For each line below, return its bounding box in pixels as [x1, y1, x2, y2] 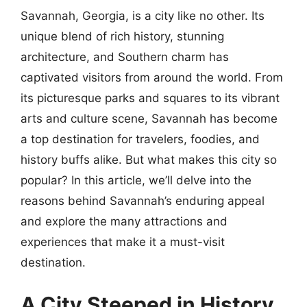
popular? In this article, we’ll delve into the [21, 173, 251, 187]
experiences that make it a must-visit [21, 234, 225, 249]
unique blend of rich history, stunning [21, 29, 224, 43]
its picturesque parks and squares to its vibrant [21, 90, 280, 105]
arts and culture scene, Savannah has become [21, 111, 278, 125]
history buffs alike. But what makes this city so [21, 152, 277, 167]
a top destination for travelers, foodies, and [21, 132, 260, 146]
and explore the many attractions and [21, 214, 228, 228]
